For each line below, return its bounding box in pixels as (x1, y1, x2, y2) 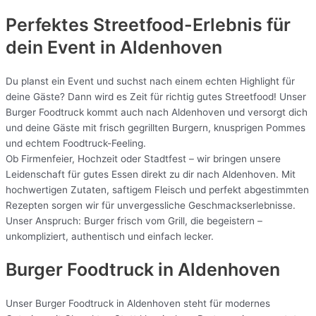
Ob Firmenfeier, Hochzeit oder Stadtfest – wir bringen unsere (6, 152, 281, 164)
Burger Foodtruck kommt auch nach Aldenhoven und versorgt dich (6, 106, 308, 118)
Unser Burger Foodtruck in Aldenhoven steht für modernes (6, 298, 270, 310)
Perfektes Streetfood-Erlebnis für (6, 13, 291, 35)
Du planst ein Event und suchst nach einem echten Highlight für (6, 75, 295, 87)
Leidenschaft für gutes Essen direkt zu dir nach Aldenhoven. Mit (6, 168, 296, 180)
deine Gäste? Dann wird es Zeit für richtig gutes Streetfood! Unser (6, 90, 306, 102)
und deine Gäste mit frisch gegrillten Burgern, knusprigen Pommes (6, 121, 305, 133)
